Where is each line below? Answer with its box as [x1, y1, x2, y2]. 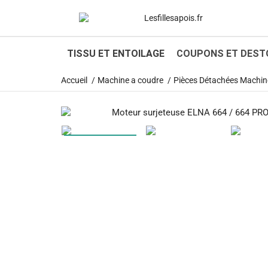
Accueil [61, 75, 87, 86]
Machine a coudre [98, 75, 163, 86]
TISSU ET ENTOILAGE [67, 47, 165, 59]
